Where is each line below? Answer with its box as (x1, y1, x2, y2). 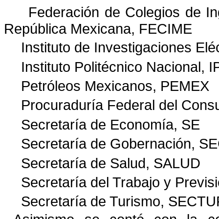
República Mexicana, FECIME (4, 21, 192, 37)
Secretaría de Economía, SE (21, 116, 200, 132)
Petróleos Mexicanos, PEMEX (21, 78, 210, 94)
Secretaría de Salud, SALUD (21, 155, 201, 171)
